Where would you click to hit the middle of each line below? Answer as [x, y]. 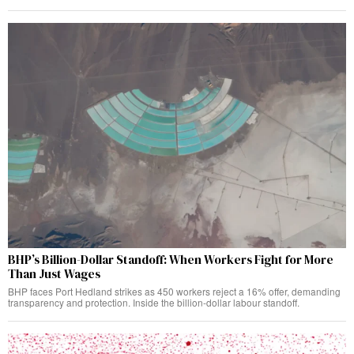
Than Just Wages [54, 274]
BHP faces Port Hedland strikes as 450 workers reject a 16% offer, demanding [174, 292]
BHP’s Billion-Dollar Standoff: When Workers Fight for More [171, 260]
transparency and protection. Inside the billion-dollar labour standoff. [154, 303]
